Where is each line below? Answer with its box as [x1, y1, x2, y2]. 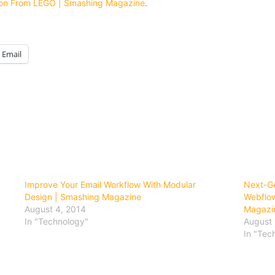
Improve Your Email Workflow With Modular [25, 179, 196, 190]
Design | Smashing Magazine [25, 192, 142, 203]
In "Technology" [25, 216, 89, 227]
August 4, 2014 [25, 204, 87, 215]
